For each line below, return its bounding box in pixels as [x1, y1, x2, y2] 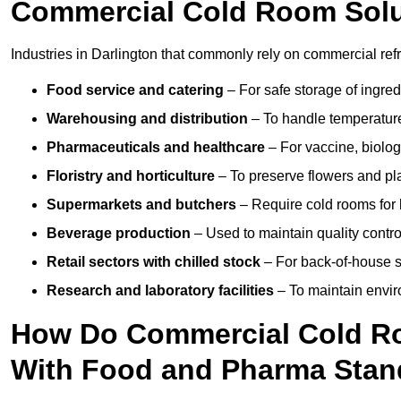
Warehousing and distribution [47, 111, 248, 127]
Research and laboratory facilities [47, 283, 274, 299]
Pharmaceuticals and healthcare [47, 140, 265, 156]
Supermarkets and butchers [47, 197, 236, 213]
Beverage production [47, 226, 191, 242]
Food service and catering [47, 82, 224, 98]
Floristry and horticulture [47, 168, 215, 184]
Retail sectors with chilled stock [47, 254, 260, 270]
